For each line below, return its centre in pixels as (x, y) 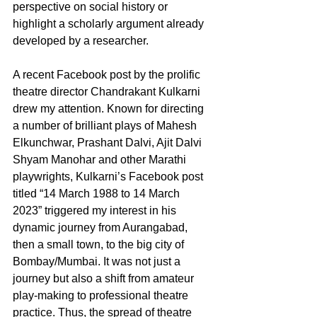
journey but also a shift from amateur (105, 278)
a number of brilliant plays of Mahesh (106, 125)
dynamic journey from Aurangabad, (102, 227)
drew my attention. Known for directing (110, 108)
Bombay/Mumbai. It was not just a (98, 261)
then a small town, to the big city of (100, 244)
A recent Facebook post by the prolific (108, 74)
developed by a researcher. (81, 40)
